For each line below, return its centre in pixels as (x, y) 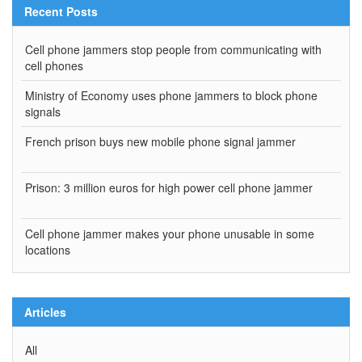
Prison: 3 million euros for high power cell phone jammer (169, 188)
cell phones (54, 66)
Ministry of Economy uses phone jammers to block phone (171, 96)
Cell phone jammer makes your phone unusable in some (170, 234)
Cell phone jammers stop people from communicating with (173, 50)
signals (43, 112)
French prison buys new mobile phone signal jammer (160, 142)
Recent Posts (61, 12)
